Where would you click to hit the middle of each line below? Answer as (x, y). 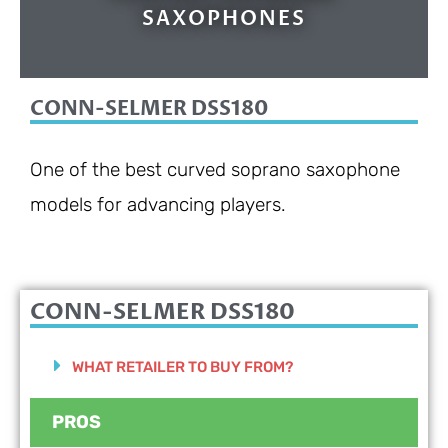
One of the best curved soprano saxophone (215, 170)
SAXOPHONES (224, 19)
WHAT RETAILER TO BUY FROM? (182, 367)
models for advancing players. (158, 205)
